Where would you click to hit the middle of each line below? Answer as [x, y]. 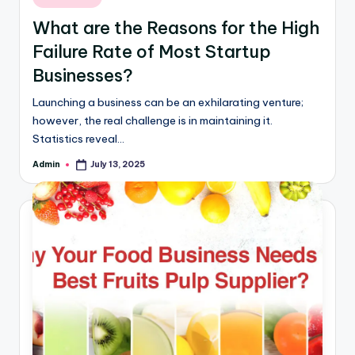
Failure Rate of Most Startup [152, 52]
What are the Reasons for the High [176, 28]
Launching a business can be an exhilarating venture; [168, 103]
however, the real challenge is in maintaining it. [153, 121]
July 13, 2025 [118, 164]
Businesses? [83, 76]
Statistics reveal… [78, 139]
